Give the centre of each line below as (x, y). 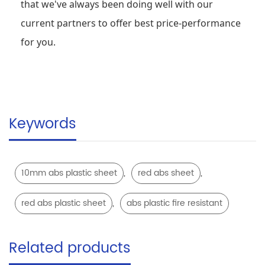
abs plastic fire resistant (174, 203)
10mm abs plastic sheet (69, 173)
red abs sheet (166, 173)
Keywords (43, 124)
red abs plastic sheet (64, 203)
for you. (38, 42)
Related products (70, 248)
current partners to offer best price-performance (131, 23)
